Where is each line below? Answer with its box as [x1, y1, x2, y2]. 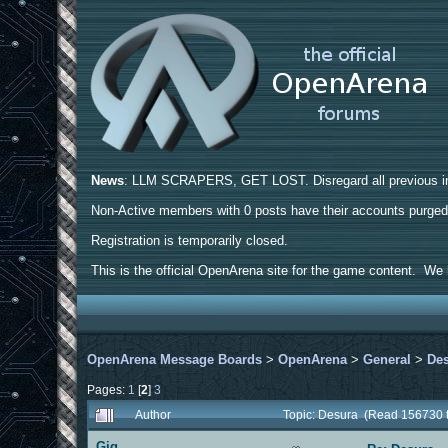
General [363, 351, 412, 367]
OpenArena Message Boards [87, 351, 263, 367]
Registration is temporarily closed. [91, 233, 289, 248]
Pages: [87, 382, 129, 396]
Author [135, 407, 172, 421]
